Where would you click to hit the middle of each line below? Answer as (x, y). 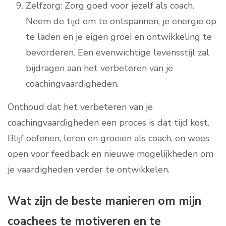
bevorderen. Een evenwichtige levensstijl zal (118, 53)
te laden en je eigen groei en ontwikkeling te (119, 37)
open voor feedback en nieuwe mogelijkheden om (110, 154)
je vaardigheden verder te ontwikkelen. (89, 170)
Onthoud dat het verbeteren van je (80, 107)
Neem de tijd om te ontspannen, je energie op (121, 21)
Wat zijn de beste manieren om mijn (104, 201)
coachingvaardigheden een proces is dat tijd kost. (108, 123)
